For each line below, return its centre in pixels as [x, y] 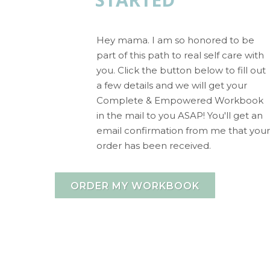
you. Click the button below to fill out [181, 70]
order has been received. [155, 145]
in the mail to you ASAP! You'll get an [180, 115]
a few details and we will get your [172, 85]
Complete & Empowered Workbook [180, 100]
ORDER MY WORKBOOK [135, 186]
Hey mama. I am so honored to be [175, 40]
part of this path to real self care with [180, 55]
